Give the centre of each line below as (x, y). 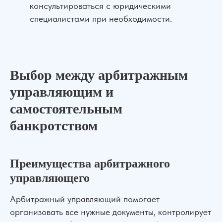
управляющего (50, 178)
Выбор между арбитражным (99, 75)
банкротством (54, 126)
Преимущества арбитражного (90, 164)
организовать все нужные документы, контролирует (111, 212)
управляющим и (62, 92)
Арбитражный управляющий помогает (85, 199)
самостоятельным (66, 109)
